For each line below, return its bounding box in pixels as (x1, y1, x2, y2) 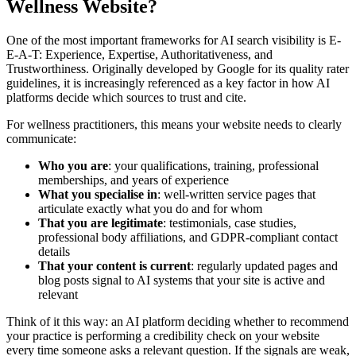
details (38, 244, 70, 258)
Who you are (38, 158, 108, 172)
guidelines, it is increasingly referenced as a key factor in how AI (6, 75, 330, 90)
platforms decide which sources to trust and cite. (6, 90, 246, 104)
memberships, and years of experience (38, 172, 229, 187)
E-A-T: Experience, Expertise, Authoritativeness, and (6, 47, 273, 61)
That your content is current (38, 258, 191, 273)
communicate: (6, 131, 76, 145)
